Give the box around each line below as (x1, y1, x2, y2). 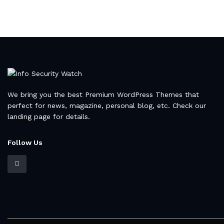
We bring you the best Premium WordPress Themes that (7, 90, 199, 98)
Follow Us (7, 138, 42, 146)
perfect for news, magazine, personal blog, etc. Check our (7, 101, 206, 109)
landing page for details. (7, 112, 90, 120)
